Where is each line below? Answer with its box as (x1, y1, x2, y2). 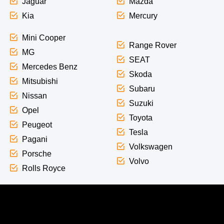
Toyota (128, 113, 152, 122)
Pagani (21, 135, 47, 144)
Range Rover (128, 40, 176, 49)
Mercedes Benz (21, 62, 77, 71)
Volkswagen (128, 142, 172, 151)
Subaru (128, 84, 155, 93)
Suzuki (128, 98, 153, 107)
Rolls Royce (21, 164, 65, 173)
